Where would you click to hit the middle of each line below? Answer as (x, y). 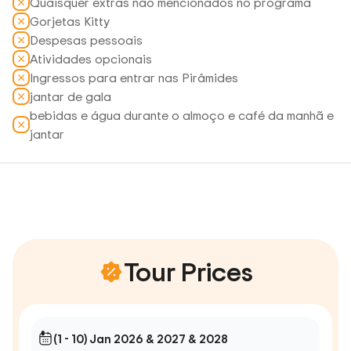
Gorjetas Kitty (70, 21)
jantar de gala (71, 96)
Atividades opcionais (91, 59)
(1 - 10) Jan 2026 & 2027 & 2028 (141, 338)
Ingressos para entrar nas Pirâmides (134, 78)
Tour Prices (188, 271)
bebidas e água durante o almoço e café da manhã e (182, 115)
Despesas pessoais (86, 40)
